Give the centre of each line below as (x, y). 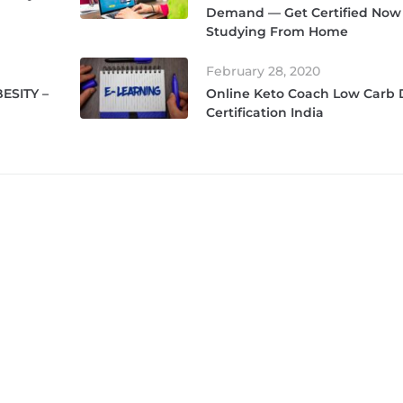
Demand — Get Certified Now (304, 13)
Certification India (265, 113)
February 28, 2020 (263, 72)
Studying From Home (277, 32)
